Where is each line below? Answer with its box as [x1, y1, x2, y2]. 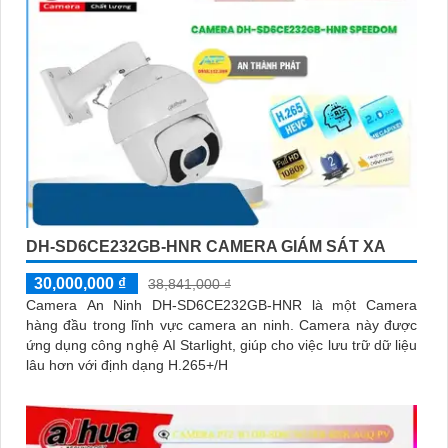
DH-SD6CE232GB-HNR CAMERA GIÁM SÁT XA [26, 238, 386, 256]
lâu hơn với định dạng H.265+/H [26, 357, 228, 374]
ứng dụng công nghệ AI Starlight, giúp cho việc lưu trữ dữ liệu [26, 337, 417, 354]
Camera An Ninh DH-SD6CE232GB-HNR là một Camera [26, 297, 417, 314]
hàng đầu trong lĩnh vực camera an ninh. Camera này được [26, 317, 299, 334]
